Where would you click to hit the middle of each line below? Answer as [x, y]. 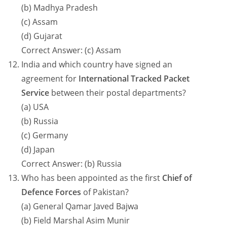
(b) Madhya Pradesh [60, 8]
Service [35, 93]
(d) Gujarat [42, 36]
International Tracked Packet [134, 79]
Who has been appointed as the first [92, 178]
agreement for [50, 79]
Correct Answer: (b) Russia [72, 164]
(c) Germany [45, 136]
